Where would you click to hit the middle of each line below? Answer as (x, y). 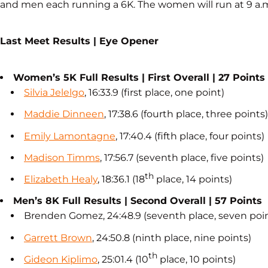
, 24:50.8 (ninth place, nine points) (172, 237)
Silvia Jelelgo (54, 92)
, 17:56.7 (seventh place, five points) (182, 157)
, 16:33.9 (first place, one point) (154, 92)
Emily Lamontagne (70, 136)
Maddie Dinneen (64, 114)
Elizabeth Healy (61, 179)
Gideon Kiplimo (61, 259)
